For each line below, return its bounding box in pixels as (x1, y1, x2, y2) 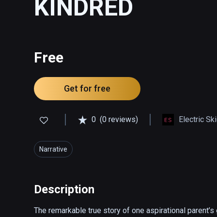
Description (34, 183, 94, 197)
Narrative (39, 145, 67, 154)
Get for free (64, 83, 110, 94)
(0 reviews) (100, 115, 138, 124)
